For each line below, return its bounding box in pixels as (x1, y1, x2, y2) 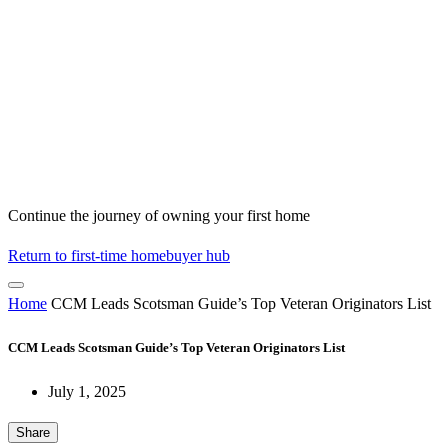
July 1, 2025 (48, 382, 126, 400)
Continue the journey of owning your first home (8, 207, 310, 225)
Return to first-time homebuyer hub (8, 247, 230, 265)
